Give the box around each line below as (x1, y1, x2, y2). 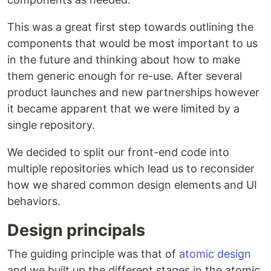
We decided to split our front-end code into (7, 145, 229, 158)
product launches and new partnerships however (7, 85, 260, 99)
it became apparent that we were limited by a (7, 102, 240, 115)
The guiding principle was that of (7, 247, 179, 260)
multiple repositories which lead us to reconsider (7, 162, 255, 175)
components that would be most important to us (7, 36, 258, 50)
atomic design (179, 247, 251, 260)
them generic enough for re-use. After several (7, 69, 242, 82)
